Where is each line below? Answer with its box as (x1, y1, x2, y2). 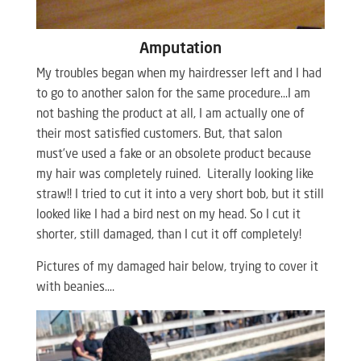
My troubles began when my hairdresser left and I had (35, 68, 322, 81)
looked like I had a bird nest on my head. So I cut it (35, 209, 301, 222)
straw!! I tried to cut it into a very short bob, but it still (35, 189, 324, 201)
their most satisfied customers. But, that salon (35, 128, 282, 141)
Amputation (139, 40, 222, 56)
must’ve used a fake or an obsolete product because (35, 148, 311, 161)
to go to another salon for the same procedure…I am (35, 88, 310, 101)
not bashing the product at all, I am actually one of (35, 108, 305, 121)
